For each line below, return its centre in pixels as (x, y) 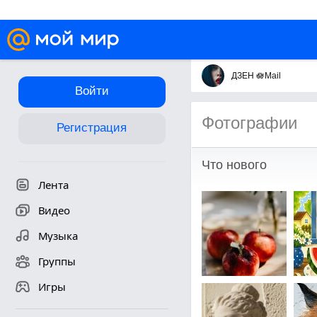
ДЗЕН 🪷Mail (256, 76)
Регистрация (92, 128)
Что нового (234, 165)
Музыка (58, 236)
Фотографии (249, 123)
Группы (57, 261)
